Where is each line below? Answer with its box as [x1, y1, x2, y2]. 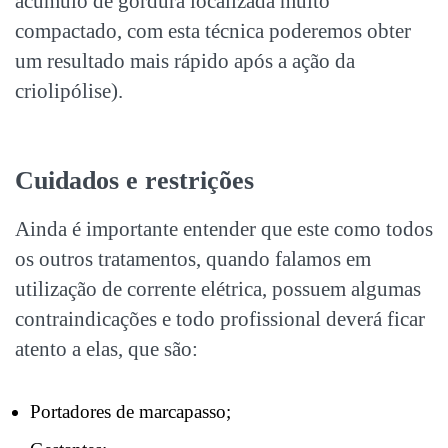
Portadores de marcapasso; [30, 401, 231, 423]
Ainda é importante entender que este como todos [15, 217, 433, 242]
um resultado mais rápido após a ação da [15, 49, 355, 74]
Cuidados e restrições [15, 166, 254, 196]
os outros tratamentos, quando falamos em [15, 247, 371, 272]
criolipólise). [15, 79, 123, 104]
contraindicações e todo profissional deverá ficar [15, 307, 425, 332]
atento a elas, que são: [15, 337, 198, 362]
